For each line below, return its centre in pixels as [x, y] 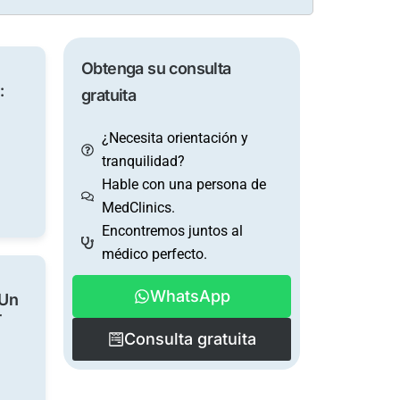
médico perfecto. [154, 254]
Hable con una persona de [183, 184]
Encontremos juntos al [172, 231]
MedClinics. [138, 208]
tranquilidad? [143, 161]
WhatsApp [190, 296]
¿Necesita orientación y [175, 138]
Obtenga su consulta [156, 68]
